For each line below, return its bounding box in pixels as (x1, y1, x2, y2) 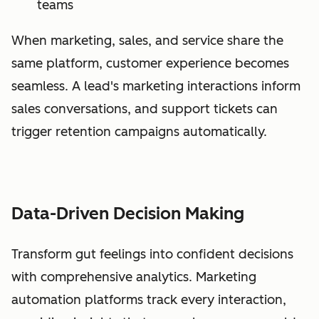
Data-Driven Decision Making (11, 203, 244, 224)
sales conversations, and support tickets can (11, 101, 278, 117)
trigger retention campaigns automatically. (11, 124, 267, 140)
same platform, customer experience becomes (11, 56, 289, 72)
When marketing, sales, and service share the (11, 33, 283, 49)
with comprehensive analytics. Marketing (11, 269, 256, 286)
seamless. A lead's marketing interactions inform (11, 78, 300, 95)
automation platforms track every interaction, (11, 292, 286, 308)
